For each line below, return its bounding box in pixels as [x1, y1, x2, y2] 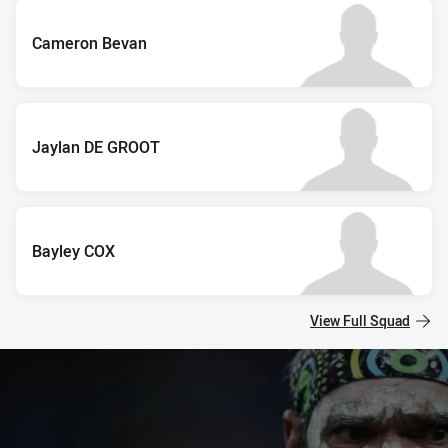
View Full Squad [310, 310, 410, 330]
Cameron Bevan [32, 31, 147, 54]
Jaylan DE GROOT [32, 135, 160, 158]
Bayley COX [32, 239, 115, 262]
